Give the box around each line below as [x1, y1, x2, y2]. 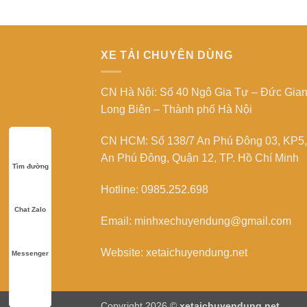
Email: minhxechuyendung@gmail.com [101, 214, 291, 227]
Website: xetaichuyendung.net [101, 246, 247, 258]
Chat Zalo [14, 206, 46, 214]
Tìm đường [12, 162, 49, 170]
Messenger [12, 249, 49, 257]
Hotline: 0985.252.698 [101, 184, 208, 196]
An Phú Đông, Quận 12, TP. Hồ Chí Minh [101, 152, 299, 164]
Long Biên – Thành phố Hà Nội [101, 103, 252, 116]
